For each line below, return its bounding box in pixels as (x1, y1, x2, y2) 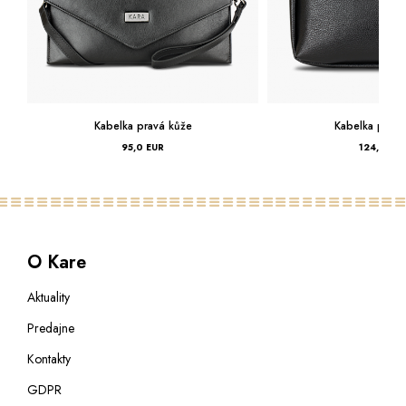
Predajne (27, 318, 74, 337)
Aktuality (27, 287, 70, 306)
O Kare (27, 248, 86, 275)
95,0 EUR (45, 140, 89, 155)
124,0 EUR (284, 140, 333, 155)
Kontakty (27, 349, 71, 368)
